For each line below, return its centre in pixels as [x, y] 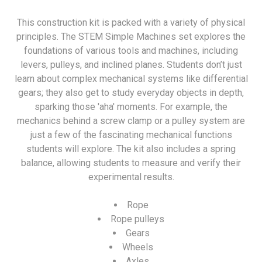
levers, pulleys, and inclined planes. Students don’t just [131, 65]
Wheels [137, 247]
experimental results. [131, 177]
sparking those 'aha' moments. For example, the [131, 107]
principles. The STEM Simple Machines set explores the [131, 37]
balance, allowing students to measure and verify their [131, 163]
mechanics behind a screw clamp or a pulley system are [131, 121]
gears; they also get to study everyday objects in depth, [131, 93]
